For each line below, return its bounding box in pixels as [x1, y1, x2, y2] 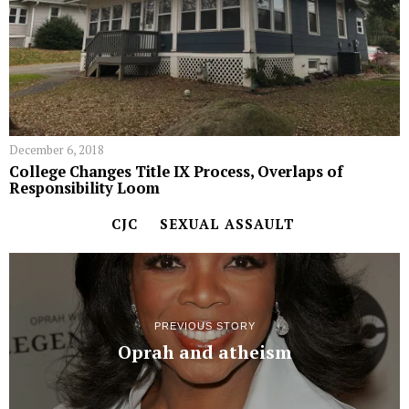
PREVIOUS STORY [153, 320, 256, 332]
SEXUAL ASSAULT [159, 214, 295, 233]
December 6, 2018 [9, 141, 104, 158]
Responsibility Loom [9, 177, 160, 198]
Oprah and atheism [117, 341, 292, 365]
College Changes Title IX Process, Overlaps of [9, 161, 343, 182]
